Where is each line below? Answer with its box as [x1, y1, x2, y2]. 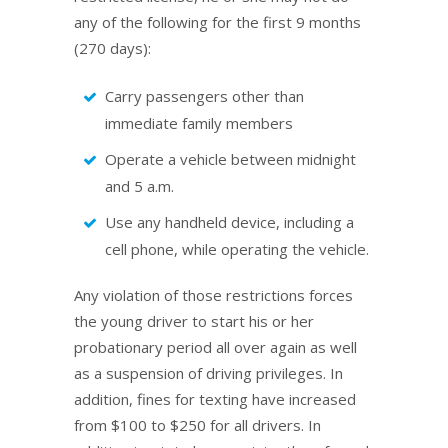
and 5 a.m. [105, 176, 174, 196]
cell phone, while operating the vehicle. [105, 239, 369, 259]
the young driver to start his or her [74, 311, 314, 331]
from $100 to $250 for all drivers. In [74, 415, 321, 435]
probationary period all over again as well [74, 337, 357, 357]
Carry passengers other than [105, 86, 304, 106]
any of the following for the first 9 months [74, 12, 361, 32]
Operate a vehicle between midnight [105, 149, 356, 169]
